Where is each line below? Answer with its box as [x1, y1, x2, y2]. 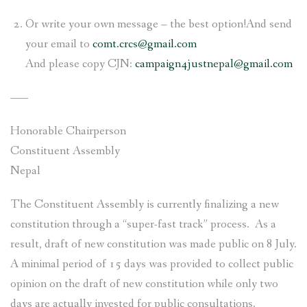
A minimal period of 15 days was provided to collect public [10, 256, 293, 272]
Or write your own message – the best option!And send [25, 16, 293, 32]
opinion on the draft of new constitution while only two [10, 275, 278, 292]
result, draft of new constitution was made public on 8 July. [10, 236, 297, 252]
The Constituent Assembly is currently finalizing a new [10, 196, 279, 212]
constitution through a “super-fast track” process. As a [10, 216, 276, 232]
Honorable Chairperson [10, 123, 126, 139]
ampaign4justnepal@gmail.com [140, 56, 293, 72]
